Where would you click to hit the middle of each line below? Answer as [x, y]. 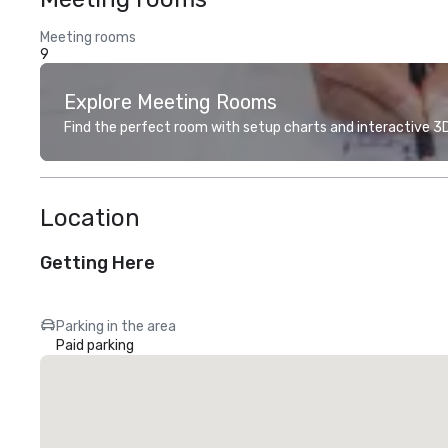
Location [90, 218]
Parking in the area [116, 326]
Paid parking [95, 345]
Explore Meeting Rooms [170, 102]
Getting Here [97, 263]
